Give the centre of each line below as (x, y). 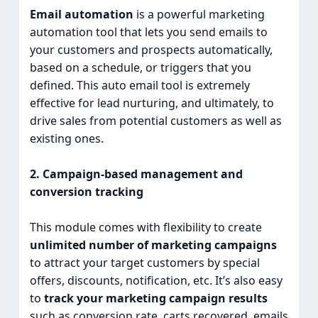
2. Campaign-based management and (136, 174)
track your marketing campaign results (155, 298)
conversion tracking (86, 192)
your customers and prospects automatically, (151, 50)
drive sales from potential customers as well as (155, 121)
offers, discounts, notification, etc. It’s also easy (156, 281)
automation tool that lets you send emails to (148, 32)
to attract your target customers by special (144, 263)
